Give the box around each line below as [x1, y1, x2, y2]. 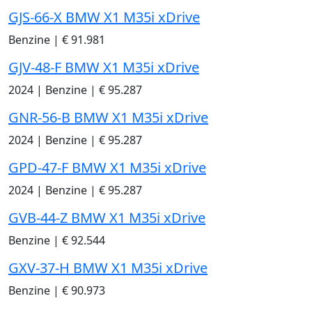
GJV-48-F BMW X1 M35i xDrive [8, 57, 199, 77]
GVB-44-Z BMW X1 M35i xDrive [8, 208, 205, 227]
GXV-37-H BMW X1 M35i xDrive [8, 258, 208, 277]
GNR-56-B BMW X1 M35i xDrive [8, 107, 208, 127]
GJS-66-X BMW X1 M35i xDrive [8, 7, 200, 26]
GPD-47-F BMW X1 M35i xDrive [8, 157, 206, 177]
